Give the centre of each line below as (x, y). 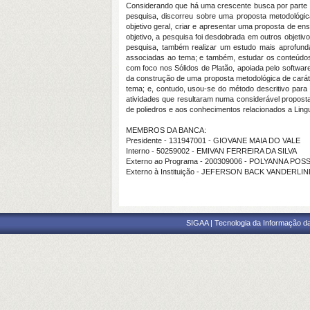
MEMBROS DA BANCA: (166, 130)
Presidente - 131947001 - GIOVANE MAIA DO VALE (213, 140)
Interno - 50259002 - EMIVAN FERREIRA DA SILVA (211, 151)
